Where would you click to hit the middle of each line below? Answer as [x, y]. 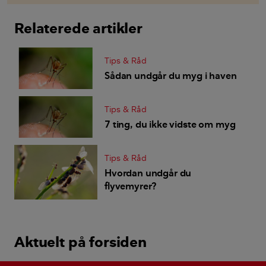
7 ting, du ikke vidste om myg [170, 124]
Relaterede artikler [78, 28]
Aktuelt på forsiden [80, 242]
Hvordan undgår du [148, 173]
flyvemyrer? [131, 186]
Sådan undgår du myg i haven [171, 76]
